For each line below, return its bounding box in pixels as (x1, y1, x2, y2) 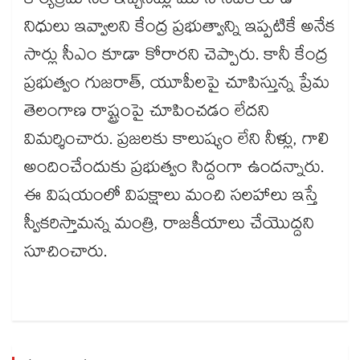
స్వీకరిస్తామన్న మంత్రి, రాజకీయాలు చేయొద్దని (24, 211, 314, 241)
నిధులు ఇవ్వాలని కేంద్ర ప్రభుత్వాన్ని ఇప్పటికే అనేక (24, 14, 335, 44)
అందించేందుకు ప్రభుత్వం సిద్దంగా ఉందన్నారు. (24, 155, 324, 185)
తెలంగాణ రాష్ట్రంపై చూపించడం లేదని (24, 99, 269, 129)
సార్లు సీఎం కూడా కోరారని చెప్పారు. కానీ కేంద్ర (24, 43, 328, 72)
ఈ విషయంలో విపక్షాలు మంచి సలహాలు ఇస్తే (24, 183, 317, 213)
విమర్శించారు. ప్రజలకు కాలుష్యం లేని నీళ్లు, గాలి (24, 127, 329, 157)
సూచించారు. (24, 239, 107, 269)
